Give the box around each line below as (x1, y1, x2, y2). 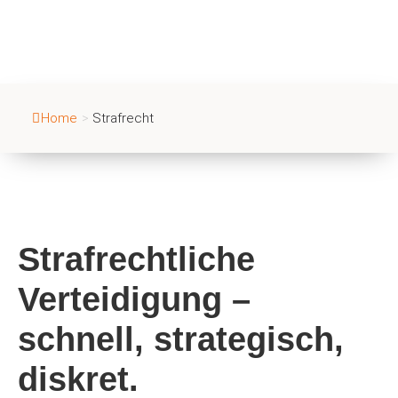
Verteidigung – (18, 280, 251, 318)
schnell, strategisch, (18, 320, 344, 358)
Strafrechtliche (18, 240, 255, 278)
